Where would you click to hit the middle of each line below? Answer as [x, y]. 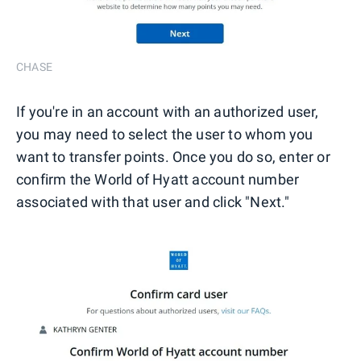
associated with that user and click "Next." [153, 202]
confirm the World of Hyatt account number [158, 180]
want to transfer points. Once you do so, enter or [173, 157]
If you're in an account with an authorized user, [168, 112]
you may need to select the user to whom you [165, 135]
